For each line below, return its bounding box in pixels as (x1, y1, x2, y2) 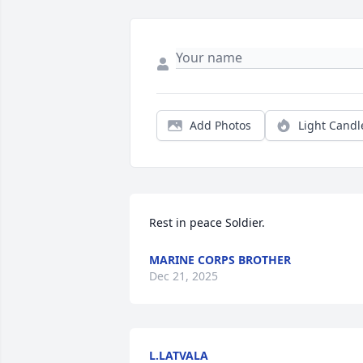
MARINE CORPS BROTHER (149, 252, 291, 268)
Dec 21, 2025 (149, 268, 218, 284)
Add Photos (190, 117, 251, 134)
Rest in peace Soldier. (149, 215, 265, 231)
